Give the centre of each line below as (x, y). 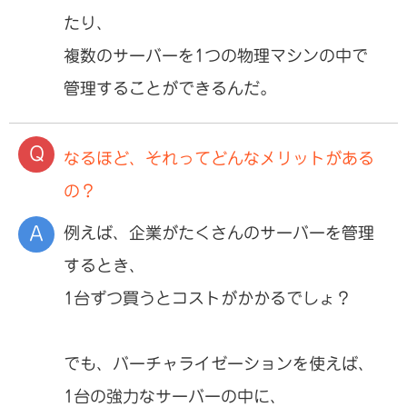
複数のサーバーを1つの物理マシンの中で (216, 55)
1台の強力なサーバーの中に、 (175, 396)
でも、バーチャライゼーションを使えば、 (219, 363)
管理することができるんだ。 (170, 88)
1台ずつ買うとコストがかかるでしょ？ (208, 298)
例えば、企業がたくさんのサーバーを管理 (219, 232)
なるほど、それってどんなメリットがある (219, 158)
